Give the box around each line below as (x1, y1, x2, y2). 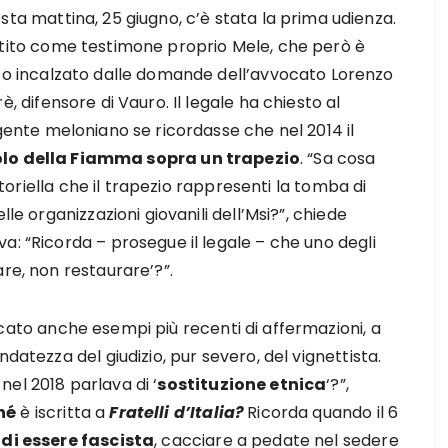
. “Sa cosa (300, 147, 376, 170)
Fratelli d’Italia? (109, 401, 245, 424)
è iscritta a (16, 401, 110, 424)
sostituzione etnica (157, 373, 327, 396)
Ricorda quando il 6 (247, 401, 399, 424)
